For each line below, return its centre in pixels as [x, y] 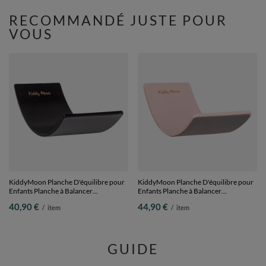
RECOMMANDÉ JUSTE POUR [118, 20]
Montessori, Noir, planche [49, 200]
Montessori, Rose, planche [179, 200]
